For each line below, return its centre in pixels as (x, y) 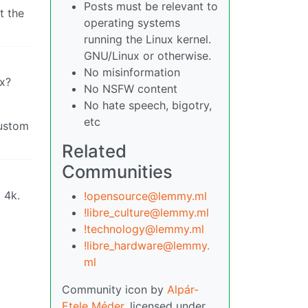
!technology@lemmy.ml (144, 229)
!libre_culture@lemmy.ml (146, 212)
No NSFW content (131, 89)
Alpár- (183, 289)
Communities (117, 172)
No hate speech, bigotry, (148, 105)
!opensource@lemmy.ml (145, 196)
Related (94, 151)
